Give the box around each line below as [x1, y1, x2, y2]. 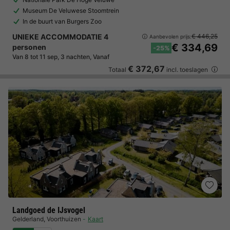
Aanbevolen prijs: [149, 33, 191, 40]
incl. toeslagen [165, 66, 209, 73]
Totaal [108, 66, 128, 73]
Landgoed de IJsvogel [12, 205, 85, 215]
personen [12, 43, 46, 51]
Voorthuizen [47, 215, 81, 223]
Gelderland [12, 215, 44, 223]
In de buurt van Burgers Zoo [23, 17, 102, 25]
